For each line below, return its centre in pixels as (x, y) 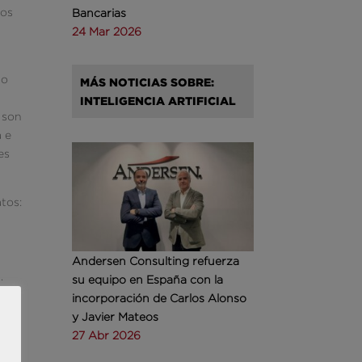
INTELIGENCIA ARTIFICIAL (158, 101)
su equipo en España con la (148, 279)
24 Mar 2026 (107, 32)
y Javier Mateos (116, 316)
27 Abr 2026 (107, 335)
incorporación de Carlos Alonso (160, 297)
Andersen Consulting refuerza (156, 260)
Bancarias (99, 13)
